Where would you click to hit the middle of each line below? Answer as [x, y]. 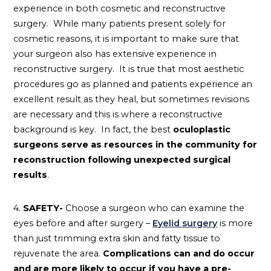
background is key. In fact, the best [93, 129]
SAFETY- [44, 208]
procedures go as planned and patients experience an [133, 84]
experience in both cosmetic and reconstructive [120, 8]
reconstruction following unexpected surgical [122, 159]
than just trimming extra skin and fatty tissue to [117, 238]
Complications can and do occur [179, 253]
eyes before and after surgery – [83, 223]
